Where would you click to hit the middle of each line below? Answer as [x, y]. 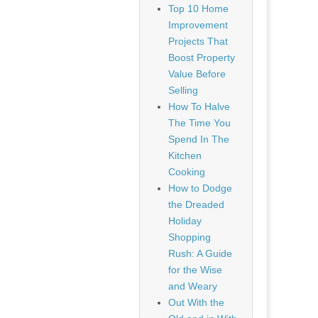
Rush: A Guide [201, 254]
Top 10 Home [199, 9]
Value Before [197, 74]
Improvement [198, 25]
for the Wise [196, 270]
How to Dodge [201, 188]
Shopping [190, 237]
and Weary [193, 286]
